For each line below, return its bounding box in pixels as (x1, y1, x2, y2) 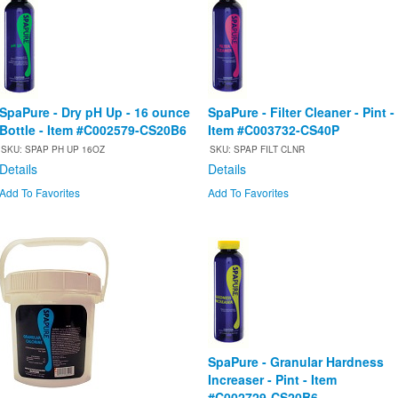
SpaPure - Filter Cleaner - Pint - (208, 103, 394, 122)
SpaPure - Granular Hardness (208, 353, 384, 371)
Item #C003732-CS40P (208, 121, 339, 139)
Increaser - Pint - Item (208, 370, 337, 389)
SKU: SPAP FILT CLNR (210, 143, 305, 156)
